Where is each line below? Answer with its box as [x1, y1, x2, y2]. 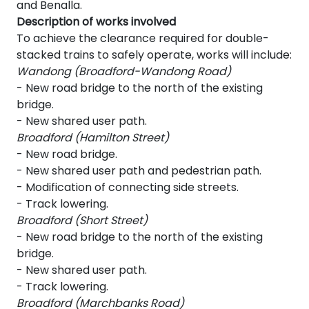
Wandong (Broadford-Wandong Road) [17, 63, 231, 80]
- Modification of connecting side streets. [17, 179, 239, 196]
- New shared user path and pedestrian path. [17, 163, 261, 179]
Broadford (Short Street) [17, 212, 148, 229]
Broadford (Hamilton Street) [17, 130, 169, 146]
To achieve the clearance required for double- [17, 30, 269, 47]
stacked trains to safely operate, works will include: [17, 47, 292, 63]
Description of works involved [17, 14, 176, 30]
